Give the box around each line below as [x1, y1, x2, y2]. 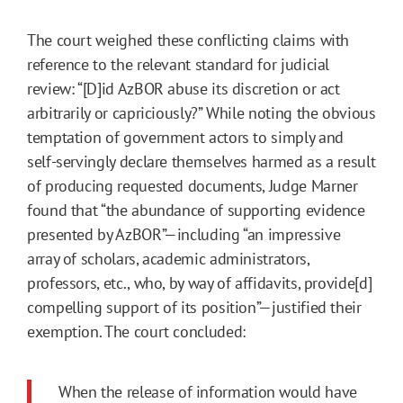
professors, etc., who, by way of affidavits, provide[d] [27, 272, 372, 293]
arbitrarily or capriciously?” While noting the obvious [27, 102, 376, 123]
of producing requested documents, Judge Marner [27, 175, 358, 196]
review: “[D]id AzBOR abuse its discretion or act [27, 77, 340, 99]
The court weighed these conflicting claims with [27, 29, 350, 50]
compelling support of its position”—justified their [27, 296, 362, 318]
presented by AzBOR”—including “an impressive [27, 223, 341, 245]
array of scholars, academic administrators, [27, 247, 309, 269]
